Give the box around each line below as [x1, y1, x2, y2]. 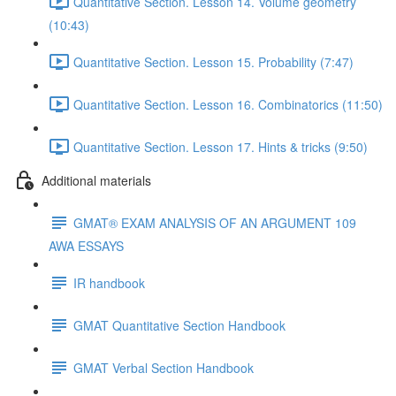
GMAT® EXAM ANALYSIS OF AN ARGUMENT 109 [73, 213, 356, 232]
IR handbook [73, 273, 145, 292]
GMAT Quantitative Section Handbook [73, 316, 286, 334]
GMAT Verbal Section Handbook [73, 358, 254, 377]
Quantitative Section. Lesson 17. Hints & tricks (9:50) [73, 137, 368, 156]
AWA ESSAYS [49, 237, 124, 255]
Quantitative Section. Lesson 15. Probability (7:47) [73, 52, 354, 71]
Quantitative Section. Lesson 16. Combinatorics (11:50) [73, 95, 383, 113]
